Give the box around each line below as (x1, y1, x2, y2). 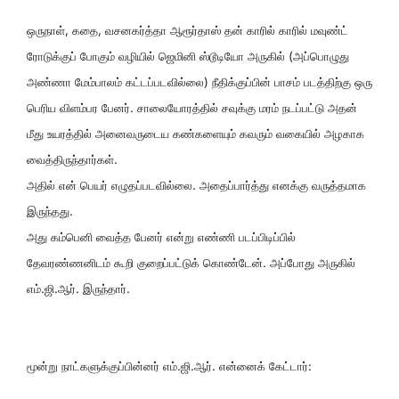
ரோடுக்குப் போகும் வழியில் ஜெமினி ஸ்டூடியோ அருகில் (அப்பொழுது (27, 48, 349, 63)
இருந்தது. (27, 203, 73, 218)
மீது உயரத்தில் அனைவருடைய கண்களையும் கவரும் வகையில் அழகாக (27, 126, 364, 141)
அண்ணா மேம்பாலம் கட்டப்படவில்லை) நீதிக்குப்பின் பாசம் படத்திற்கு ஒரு (27, 74, 372, 89)
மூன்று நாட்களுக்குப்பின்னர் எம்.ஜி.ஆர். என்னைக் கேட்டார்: (27, 358, 312, 373)
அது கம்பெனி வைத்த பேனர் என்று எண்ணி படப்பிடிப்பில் (27, 229, 296, 244)
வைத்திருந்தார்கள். (27, 151, 118, 167)
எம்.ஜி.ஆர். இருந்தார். (27, 281, 130, 296)
